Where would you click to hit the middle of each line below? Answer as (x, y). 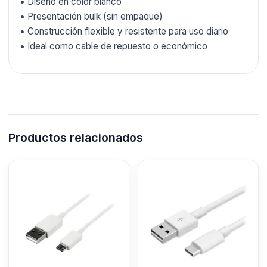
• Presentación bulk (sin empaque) (91, 16)
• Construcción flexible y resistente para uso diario (124, 31)
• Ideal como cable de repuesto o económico (114, 46)
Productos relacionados (76, 138)
